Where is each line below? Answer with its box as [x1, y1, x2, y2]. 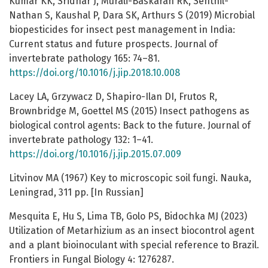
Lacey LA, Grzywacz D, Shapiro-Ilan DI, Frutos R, [9, 91, 217, 103]
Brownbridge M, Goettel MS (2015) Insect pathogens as [9, 105, 249, 117]
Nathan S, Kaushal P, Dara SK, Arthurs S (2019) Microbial [9, 10, 255, 22]
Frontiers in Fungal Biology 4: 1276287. [9, 254, 174, 266]
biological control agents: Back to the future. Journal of [9, 120, 251, 132]
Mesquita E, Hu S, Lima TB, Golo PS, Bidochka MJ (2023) [9, 211, 247, 223]
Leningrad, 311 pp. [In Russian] [9, 187, 144, 199]
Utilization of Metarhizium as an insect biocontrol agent [9, 225, 254, 237]
